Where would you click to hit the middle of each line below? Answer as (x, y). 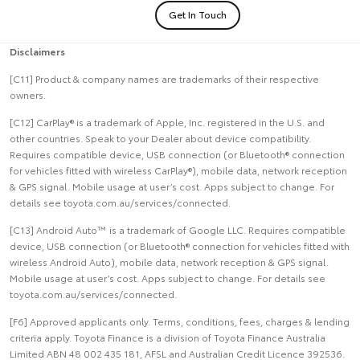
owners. (28, 94)
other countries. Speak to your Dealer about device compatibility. (160, 137)
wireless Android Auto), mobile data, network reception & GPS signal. (169, 261)
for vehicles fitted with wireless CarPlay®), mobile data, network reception (178, 170)
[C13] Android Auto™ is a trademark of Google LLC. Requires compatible (178, 229)
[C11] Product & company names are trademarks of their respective (164, 78)
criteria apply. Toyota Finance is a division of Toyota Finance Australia (168, 337)
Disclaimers (37, 51)
